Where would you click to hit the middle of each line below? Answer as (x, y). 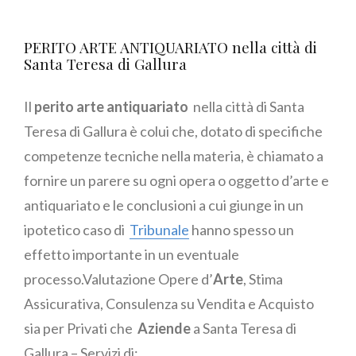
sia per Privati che (81, 329)
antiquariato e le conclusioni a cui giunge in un (164, 205)
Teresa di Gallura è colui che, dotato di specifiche (173, 132)
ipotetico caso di (77, 230)
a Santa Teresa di (245, 329)
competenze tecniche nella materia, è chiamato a (174, 156)
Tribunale (159, 230)
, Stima (263, 279)
